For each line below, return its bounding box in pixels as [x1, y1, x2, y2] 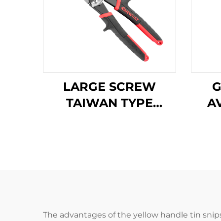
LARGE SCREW [63, 79, 156, 94]
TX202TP [83, 128, 136, 143]
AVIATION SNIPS [59, 112, 160, 126]
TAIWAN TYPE [66, 96, 153, 110]
